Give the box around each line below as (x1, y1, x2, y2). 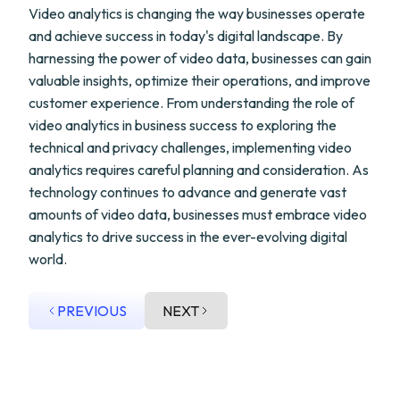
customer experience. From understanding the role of (29, 94, 354, 112)
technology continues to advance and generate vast (29, 183, 346, 201)
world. (29, 250, 67, 268)
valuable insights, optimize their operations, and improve (29, 71, 371, 89)
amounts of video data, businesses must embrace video (29, 205, 367, 223)
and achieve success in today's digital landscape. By (29, 27, 343, 45)
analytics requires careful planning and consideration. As (29, 161, 369, 179)
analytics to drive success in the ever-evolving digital (29, 228, 347, 246)
